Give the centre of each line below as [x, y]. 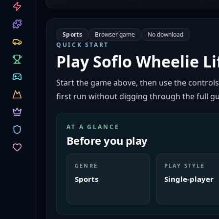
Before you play [107, 140]
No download [165, 34]
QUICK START [83, 45]
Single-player [189, 179]
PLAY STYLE [184, 165]
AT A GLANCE [93, 127]
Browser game [115, 34]
